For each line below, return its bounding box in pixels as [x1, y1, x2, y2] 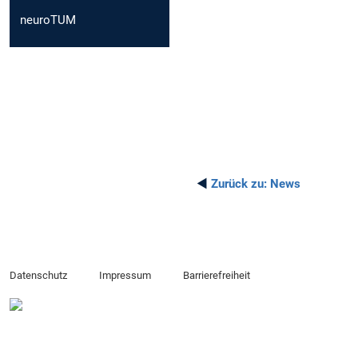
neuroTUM [20, 12, 76, 27]
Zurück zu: [211, 176, 267, 191]
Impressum [98, 269, 151, 282]
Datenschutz [10, 269, 67, 282]
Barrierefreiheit [182, 269, 250, 282]
